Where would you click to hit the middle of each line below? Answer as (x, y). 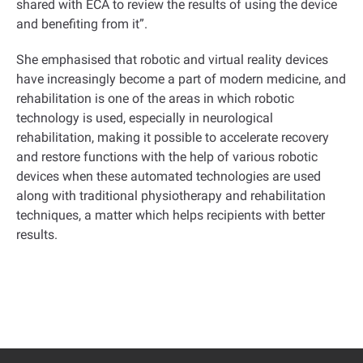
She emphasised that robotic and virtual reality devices (172, 60)
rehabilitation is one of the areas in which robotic (155, 98)
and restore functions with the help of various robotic (167, 157)
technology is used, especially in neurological (145, 118)
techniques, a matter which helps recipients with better (171, 215)
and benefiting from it (78, 24)
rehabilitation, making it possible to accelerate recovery (173, 137)
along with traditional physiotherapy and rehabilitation (171, 196)
